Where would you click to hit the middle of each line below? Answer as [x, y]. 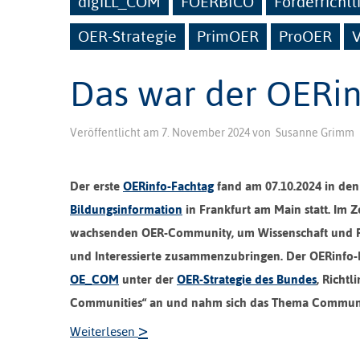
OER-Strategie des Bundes [247, 279]
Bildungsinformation [126, 209]
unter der [148, 279]
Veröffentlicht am [116, 132]
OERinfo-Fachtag [168, 186]
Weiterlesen [104, 331]
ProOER [305, 36]
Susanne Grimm [315, 132]
